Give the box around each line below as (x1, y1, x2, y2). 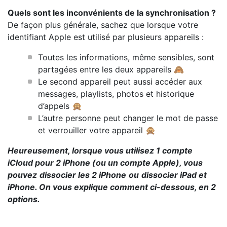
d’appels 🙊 (38, 100, 82, 111)
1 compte (156, 145, 193, 156)
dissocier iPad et (141, 169, 207, 180)
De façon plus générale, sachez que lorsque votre (8, 19, 198, 30)
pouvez (8, 169, 37, 180)
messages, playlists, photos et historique (38, 88, 194, 99)
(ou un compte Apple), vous (90, 157, 203, 168)
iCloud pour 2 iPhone (8, 157, 90, 168)
